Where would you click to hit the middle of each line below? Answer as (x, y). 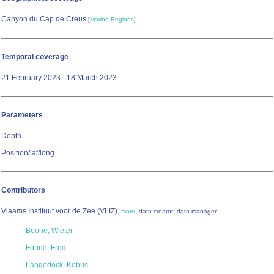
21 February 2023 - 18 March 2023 (59, 78)
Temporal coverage (35, 57)
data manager (197, 212)
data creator (156, 212)
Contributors (23, 191)
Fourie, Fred (46, 248)
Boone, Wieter (49, 231)
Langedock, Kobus (57, 265)
